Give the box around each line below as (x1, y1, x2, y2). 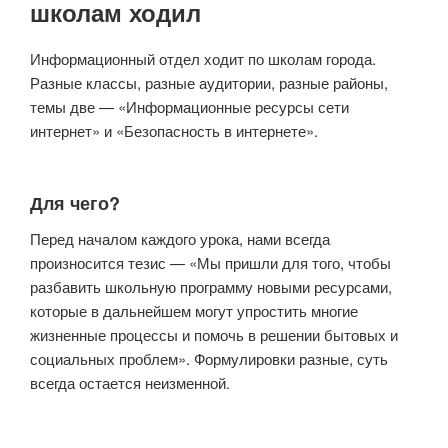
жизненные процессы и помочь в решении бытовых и (30, 324, 398, 346)
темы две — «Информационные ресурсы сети (30, 96, 349, 118)
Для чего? (30, 189, 120, 216)
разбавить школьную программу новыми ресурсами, (30, 276, 392, 298)
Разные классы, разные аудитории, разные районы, (30, 72, 388, 94)
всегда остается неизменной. (30, 372, 230, 394)
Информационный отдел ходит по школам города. (30, 48, 376, 70)
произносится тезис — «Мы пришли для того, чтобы (30, 252, 391, 274)
